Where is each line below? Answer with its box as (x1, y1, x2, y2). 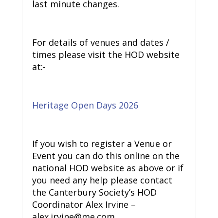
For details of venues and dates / (32, 36, 169, 49)
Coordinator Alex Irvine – (32, 199, 136, 211)
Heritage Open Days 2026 (32, 99, 138, 111)
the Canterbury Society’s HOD (32, 186, 157, 199)
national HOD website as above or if (32, 162, 183, 174)
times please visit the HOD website (32, 49, 180, 61)
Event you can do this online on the (32, 150, 180, 162)
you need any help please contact (32, 174, 172, 186)
